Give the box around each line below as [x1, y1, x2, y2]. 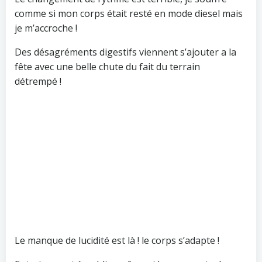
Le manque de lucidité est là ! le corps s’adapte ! [15, 233, 219, 247]
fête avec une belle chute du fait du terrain [15, 60, 200, 73]
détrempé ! [15, 74, 61, 88]
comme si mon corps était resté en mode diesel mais [15, 6, 243, 20]
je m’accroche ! [15, 21, 77, 35]
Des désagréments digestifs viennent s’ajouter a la [15, 45, 236, 58]
